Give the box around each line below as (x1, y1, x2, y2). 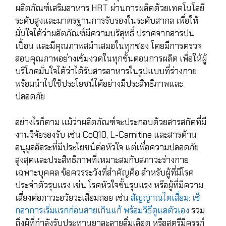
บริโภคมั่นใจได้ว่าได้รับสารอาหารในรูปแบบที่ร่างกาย (15, 66, 197, 77)
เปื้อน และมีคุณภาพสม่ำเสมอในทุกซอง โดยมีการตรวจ (15, 40, 202, 52)
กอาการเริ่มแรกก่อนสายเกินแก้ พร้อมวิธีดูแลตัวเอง (15, 204, 189, 216)
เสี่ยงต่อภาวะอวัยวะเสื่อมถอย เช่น (15, 192, 131, 203)
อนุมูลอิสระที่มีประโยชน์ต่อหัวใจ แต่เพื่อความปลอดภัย (15, 141, 199, 153)
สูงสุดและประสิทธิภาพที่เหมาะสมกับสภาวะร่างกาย (15, 154, 189, 165)
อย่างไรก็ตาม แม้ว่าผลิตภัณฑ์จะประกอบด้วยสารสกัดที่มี (15, 116, 206, 128)
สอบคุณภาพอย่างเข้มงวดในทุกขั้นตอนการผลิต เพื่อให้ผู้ (15, 53, 207, 65)
